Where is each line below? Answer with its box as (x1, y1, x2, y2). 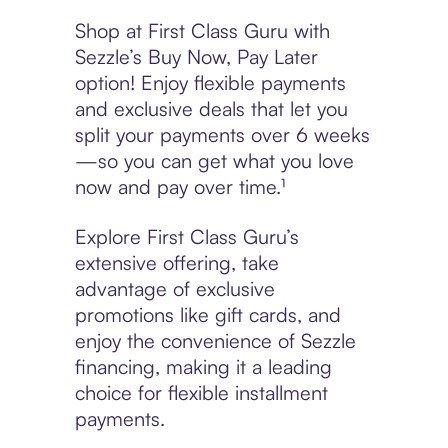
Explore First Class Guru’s (74, 224, 299, 250)
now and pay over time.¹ (74, 174, 285, 200)
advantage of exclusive (74, 276, 275, 302)
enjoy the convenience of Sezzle (74, 328, 356, 354)
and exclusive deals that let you (74, 96, 348, 122)
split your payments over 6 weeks (74, 122, 370, 148)
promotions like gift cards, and (74, 302, 341, 328)
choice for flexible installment (74, 380, 328, 406)
